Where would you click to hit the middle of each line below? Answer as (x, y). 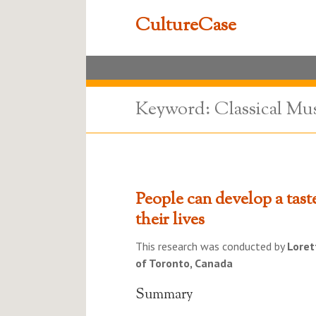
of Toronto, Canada (184, 263)
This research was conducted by (211, 246)
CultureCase (186, 26)
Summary (164, 295)
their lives (170, 220)
